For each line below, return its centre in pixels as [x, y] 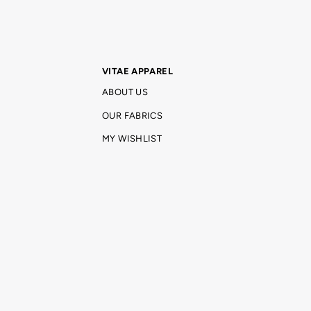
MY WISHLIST [132, 138]
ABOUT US [125, 92]
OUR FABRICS [133, 115]
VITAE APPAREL [137, 71]
